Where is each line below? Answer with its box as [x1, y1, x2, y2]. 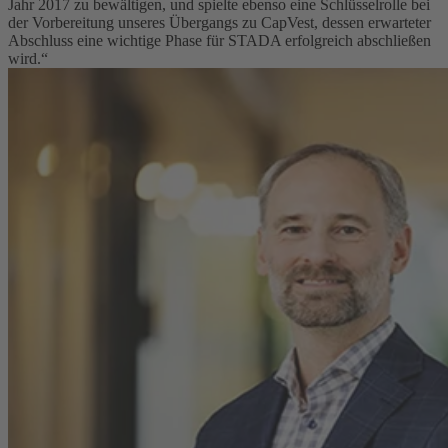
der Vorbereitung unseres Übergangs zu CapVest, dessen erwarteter [8, 13, 431, 31]
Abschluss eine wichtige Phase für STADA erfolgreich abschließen [8, 31, 431, 49]
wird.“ [8, 49, 48, 67]
